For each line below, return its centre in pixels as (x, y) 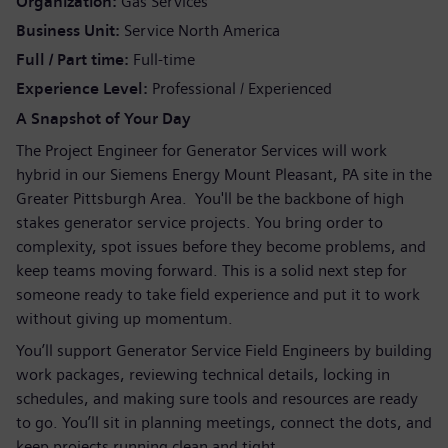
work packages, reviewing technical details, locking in (203, 374)
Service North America (202, 30)
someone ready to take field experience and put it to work (218, 294)
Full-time (164, 59)
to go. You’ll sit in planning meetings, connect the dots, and (224, 422)
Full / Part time (72, 59)
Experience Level (81, 88)
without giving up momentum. (124, 318)
